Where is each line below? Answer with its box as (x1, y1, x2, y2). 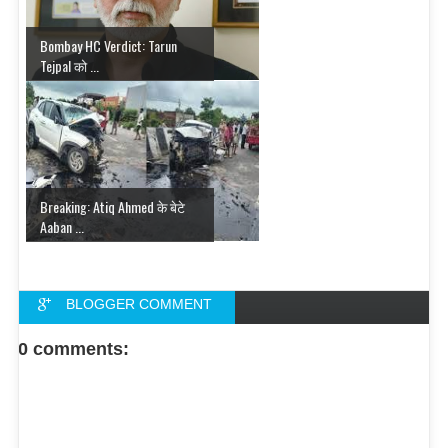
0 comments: (18, 338, 129, 359)
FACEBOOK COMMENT (76, 335, 230, 352)
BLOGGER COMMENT (66, 295, 213, 312)
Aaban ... (40, 215, 84, 237)
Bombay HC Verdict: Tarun (40, 34, 177, 56)
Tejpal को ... (40, 54, 99, 76)
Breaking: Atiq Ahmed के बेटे (40, 195, 185, 217)
